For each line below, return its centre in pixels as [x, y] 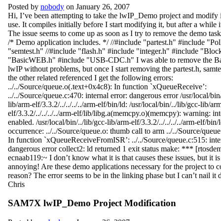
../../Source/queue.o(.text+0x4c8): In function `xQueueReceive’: [107, 86]
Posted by [24, 6]
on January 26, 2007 [97, 6]
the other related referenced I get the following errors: [91, 77]
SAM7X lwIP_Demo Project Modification [92, 203]
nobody [52, 6]
